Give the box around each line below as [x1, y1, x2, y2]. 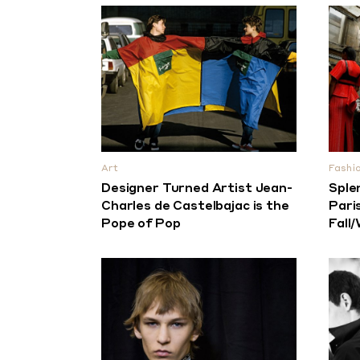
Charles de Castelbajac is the [101, 201, 289, 214]
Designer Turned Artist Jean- [101, 183, 292, 196]
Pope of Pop [101, 219, 181, 231]
